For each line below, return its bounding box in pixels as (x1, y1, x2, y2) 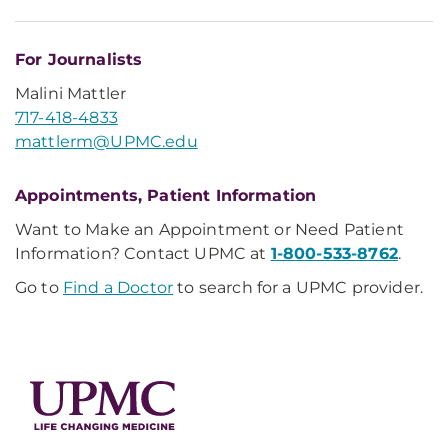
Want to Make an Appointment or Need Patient (15, 220, 404, 239)
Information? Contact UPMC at (15, 244, 271, 263)
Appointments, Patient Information (15, 186, 317, 205)
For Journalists (15, 50, 143, 69)
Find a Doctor (62, 278, 174, 297)
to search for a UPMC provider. (173, 278, 424, 297)
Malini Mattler (15, 84, 127, 103)
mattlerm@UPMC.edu (15, 132, 198, 151)
